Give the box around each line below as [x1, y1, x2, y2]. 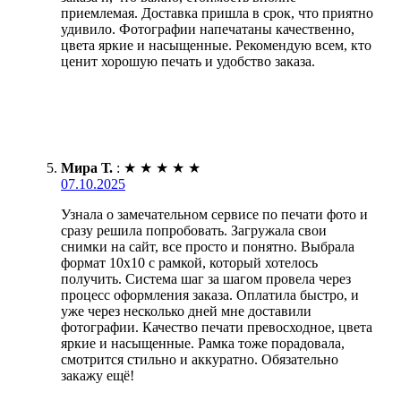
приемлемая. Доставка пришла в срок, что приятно [61, 4, 373, 21]
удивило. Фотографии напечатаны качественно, [61, 21, 354, 37]
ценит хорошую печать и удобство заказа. [61, 53, 315, 69]
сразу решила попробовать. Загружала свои [61, 222, 327, 238]
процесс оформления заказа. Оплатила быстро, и [61, 286, 359, 303]
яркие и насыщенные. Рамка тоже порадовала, [61, 335, 345, 351]
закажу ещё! [61, 367, 134, 383]
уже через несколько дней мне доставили [61, 303, 311, 319]
